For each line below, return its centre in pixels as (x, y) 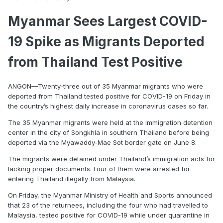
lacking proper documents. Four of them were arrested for (99, 168)
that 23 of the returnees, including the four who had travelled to (108, 205)
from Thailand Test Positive (95, 62)
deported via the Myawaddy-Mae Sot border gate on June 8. (102, 142)
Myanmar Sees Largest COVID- (108, 21)
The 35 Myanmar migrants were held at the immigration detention (110, 122)
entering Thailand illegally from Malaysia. (72, 178)
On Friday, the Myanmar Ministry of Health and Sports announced (110, 195)
